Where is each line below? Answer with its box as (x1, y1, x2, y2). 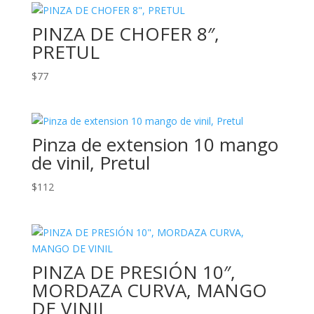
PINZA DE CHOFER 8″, (31, 21, 219, 47)
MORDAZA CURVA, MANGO (31, 277, 267, 303)
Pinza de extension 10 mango (31, 132, 278, 158)
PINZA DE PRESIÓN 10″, (31, 259, 235, 285)
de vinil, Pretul (31, 150, 150, 176)
